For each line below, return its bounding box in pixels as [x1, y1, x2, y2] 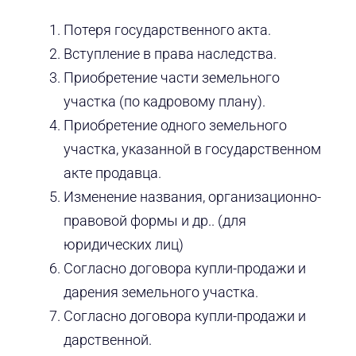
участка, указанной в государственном [63, 141, 321, 158]
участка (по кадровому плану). [63, 93, 265, 110]
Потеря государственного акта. [63, 21, 271, 39]
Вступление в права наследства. [63, 45, 277, 63]
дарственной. [63, 331, 152, 349]
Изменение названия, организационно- [63, 188, 321, 206]
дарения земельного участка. [63, 284, 258, 301]
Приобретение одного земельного [63, 117, 287, 134]
